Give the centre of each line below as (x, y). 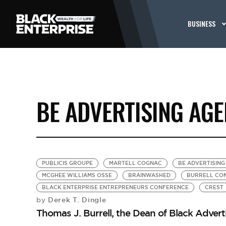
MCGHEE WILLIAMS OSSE (77, 175)
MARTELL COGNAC (135, 163)
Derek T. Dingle (76, 200)
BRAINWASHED (149, 175)
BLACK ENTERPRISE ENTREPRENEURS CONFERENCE (115, 187)
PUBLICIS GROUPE (67, 163)
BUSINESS (202, 23)
